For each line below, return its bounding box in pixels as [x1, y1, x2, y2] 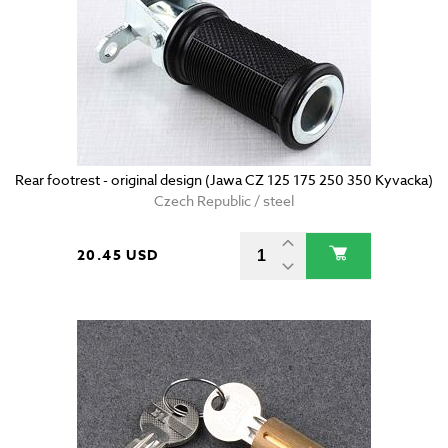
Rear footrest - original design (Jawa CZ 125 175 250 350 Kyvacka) [15, 170, 433, 190]
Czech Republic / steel [154, 191, 294, 211]
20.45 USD [77, 245, 159, 267]
